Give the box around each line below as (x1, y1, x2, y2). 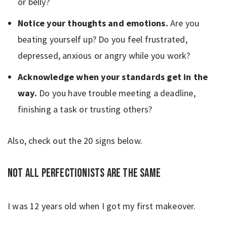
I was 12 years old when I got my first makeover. (8, 200, 196, 212)
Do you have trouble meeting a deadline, (39, 87, 196, 99)
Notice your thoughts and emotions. (18, 17, 170, 29)
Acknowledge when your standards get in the (18, 70, 208, 83)
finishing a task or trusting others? (18, 103, 153, 115)
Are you (170, 17, 200, 29)
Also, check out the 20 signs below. (8, 134, 142, 146)
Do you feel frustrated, (98, 33, 187, 45)
